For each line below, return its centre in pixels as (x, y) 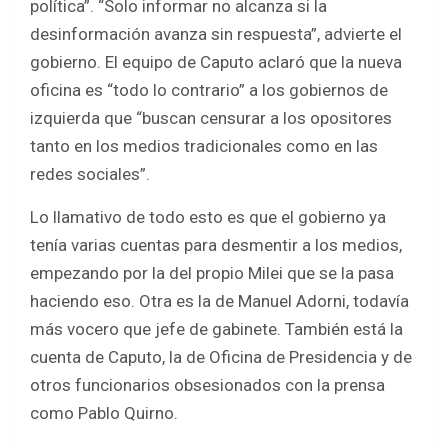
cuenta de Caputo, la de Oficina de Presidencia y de (221, 357)
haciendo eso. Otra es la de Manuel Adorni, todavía (219, 301)
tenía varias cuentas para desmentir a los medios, (216, 245)
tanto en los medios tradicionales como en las (204, 146)
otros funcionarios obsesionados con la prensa (207, 385)
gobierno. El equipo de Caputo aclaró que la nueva (216, 62)
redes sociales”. (90, 174)
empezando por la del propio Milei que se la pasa (212, 273)
